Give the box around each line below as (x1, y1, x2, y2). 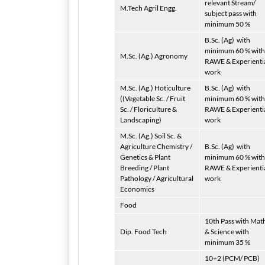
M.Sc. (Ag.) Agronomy (120, 51, 188, 60)
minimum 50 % (205, 20, 250, 28)
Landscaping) (120, 115, 161, 124)
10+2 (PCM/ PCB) (205, 254, 260, 263)
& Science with (205, 227, 249, 236)
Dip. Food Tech (120, 227, 167, 236)
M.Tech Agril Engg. (120, 4, 177, 12)
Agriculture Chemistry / (120, 142, 192, 151)
